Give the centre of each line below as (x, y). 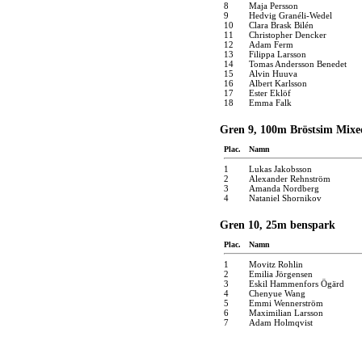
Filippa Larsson (278, 54)
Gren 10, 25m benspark (278, 225)
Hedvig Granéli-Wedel (290, 15)
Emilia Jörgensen (281, 274)
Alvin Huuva (273, 73)
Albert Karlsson (278, 83)
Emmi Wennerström (286, 303)
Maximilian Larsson (286, 312)
